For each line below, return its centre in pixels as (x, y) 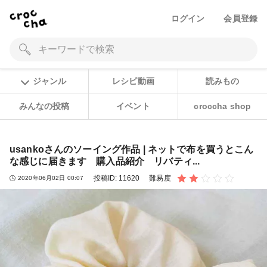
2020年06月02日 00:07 (51, 178)
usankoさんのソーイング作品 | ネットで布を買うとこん (132, 149)
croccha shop (223, 106)
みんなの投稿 (44, 106)
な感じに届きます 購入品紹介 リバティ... (105, 161)
